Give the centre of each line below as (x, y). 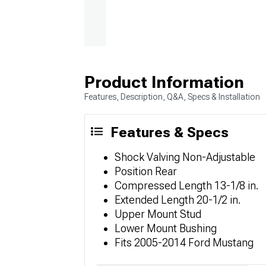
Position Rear (146, 171)
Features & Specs (170, 132)
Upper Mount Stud (158, 214)
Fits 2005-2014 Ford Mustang (184, 242)
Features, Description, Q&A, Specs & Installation (172, 96)
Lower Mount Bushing (166, 228)
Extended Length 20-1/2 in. (178, 199)
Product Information (164, 82)
